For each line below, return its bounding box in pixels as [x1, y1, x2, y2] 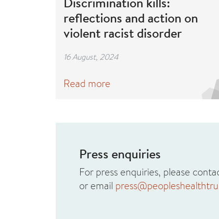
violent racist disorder [64, 24, 182, 42]
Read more [64, 76, 110, 90]
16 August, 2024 [64, 51, 118, 62]
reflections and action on [64, 9, 198, 26]
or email [79, 178, 115, 192]
